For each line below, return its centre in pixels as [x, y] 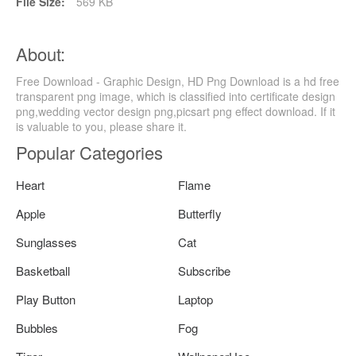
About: [41, 54]
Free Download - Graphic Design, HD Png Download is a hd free [178, 81]
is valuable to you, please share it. [101, 127]
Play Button [46, 300]
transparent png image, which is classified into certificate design [176, 97]
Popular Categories [89, 153]
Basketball [43, 271]
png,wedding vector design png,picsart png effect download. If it [176, 112]
